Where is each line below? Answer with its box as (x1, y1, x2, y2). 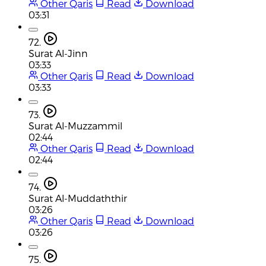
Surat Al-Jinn (28, 47, 88, 59)
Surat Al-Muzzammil (28, 119, 122, 131)
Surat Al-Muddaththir (28, 192, 127, 204)
